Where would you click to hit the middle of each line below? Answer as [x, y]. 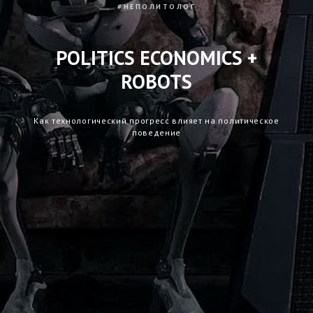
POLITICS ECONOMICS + [156, 58]
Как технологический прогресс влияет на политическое [156, 121]
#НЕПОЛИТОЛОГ [156, 7]
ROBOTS [156, 81]
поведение [156, 132]
